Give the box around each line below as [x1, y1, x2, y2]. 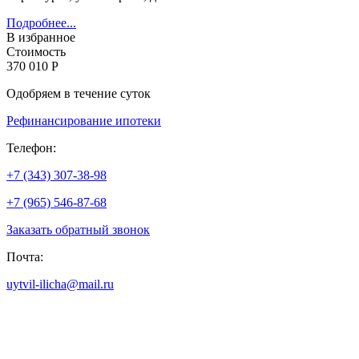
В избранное [6, 30, 75, 44]
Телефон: [6, 140, 56, 155]
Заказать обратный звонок [6, 222, 150, 236]
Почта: [6, 249, 43, 264]
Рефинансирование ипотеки [6, 113, 161, 127]
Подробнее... [6, 15, 76, 30]
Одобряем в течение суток [6, 86, 151, 100]
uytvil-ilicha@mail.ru [6, 276, 114, 291]
